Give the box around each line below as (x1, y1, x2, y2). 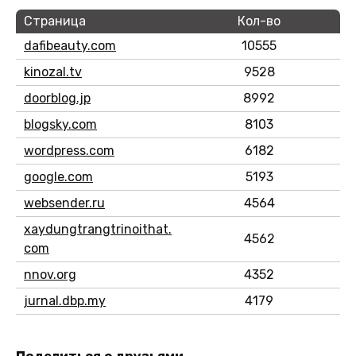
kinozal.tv (24, 64, 82, 79)
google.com (24, 168, 93, 184)
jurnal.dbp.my (24, 292, 106, 308)
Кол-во (238, 13, 281, 29)
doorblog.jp (24, 90, 91, 106)
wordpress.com (24, 142, 114, 158)
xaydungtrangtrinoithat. (24, 221, 172, 237)
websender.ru (24, 195, 105, 211)
